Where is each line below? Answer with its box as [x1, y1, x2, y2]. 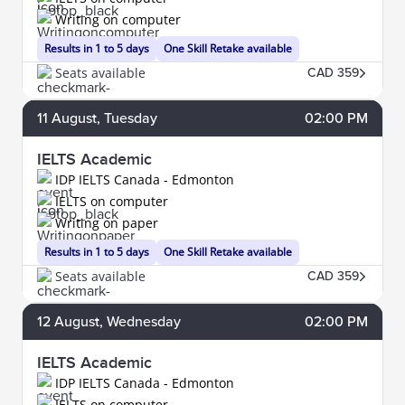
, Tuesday [97, 108, 157, 127]
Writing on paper [55, 213, 158, 231]
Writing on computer [55, 10, 181, 28]
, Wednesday [99, 312, 181, 331]
